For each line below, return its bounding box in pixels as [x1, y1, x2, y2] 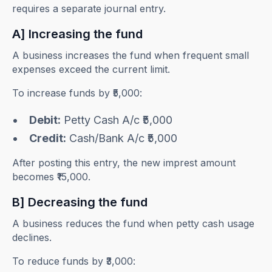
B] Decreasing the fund [12, 195, 148, 210]
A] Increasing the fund [12, 27, 143, 42]
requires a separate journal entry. [12, 2, 166, 15]
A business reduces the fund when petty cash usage [12, 217, 255, 230]
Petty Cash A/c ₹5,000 [61, 114, 173, 127]
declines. [12, 231, 52, 244]
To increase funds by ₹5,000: [12, 87, 143, 100]
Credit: [29, 132, 67, 145]
